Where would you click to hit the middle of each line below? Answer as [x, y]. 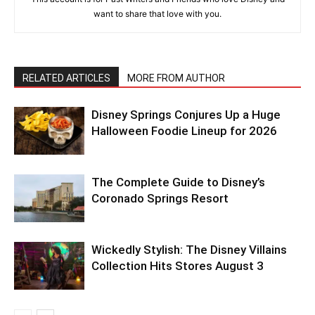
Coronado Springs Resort [160, 198]
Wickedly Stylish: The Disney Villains [189, 249]
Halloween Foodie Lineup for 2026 [184, 130]
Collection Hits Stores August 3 [178, 265]
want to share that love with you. [157, 13]
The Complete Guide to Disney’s [178, 182]
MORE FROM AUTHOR [176, 78]
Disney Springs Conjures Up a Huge [186, 114]
